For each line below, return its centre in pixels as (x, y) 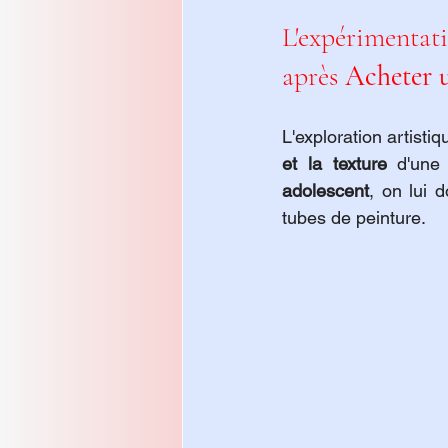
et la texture (334, 163)
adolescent (325, 190)
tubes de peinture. (354, 217)
